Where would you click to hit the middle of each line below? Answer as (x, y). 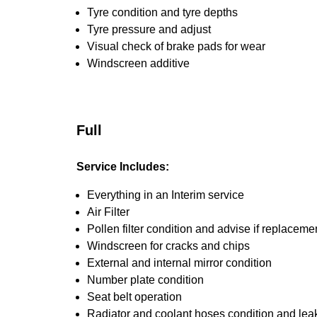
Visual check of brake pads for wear (176, 46)
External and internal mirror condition (179, 263)
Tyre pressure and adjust (149, 29)
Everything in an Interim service (166, 195)
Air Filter (108, 212)
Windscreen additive (138, 63)
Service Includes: (123, 167)
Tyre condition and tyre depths (162, 12)
